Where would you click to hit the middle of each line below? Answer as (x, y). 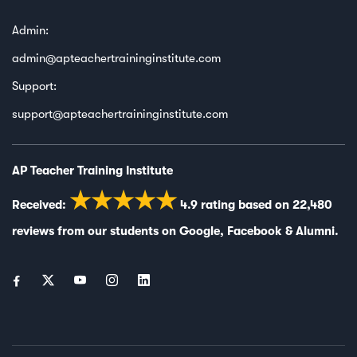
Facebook (255, 231)
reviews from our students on (96, 231)
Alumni (315, 231)
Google (200, 231)
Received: (41, 204)
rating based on (245, 204)
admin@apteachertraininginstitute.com (116, 58)
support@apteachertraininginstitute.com (120, 114)
